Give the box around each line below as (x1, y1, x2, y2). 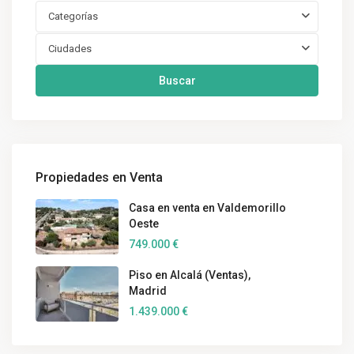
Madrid (129, 284, 167, 298)
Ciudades (48, 43, 92, 55)
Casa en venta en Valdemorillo (129, 201, 286, 215)
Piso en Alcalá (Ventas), (129, 269, 250, 282)
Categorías (48, 10, 98, 23)
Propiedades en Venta (36, 170, 163, 186)
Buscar (158, 74, 196, 88)
